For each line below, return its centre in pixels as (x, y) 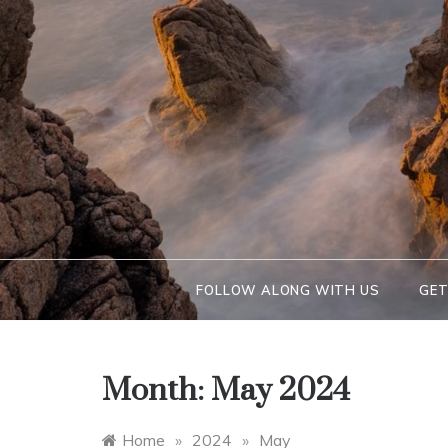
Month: (156, 390)
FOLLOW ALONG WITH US (288, 290)
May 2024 (280, 390)
